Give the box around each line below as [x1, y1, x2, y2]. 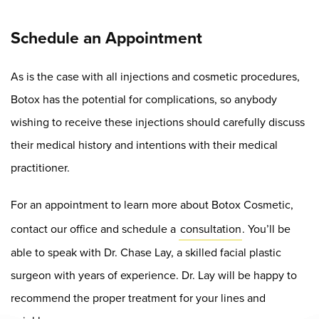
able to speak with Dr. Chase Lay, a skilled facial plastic [11, 244, 281, 260]
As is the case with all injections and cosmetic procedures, [11, 68, 300, 84]
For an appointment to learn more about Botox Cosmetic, [11, 197, 293, 212]
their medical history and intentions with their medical [11, 137, 278, 152]
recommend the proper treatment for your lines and [11, 290, 266, 305]
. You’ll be [242, 220, 291, 236]
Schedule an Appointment [11, 26, 202, 49]
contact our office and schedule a [11, 220, 179, 236]
